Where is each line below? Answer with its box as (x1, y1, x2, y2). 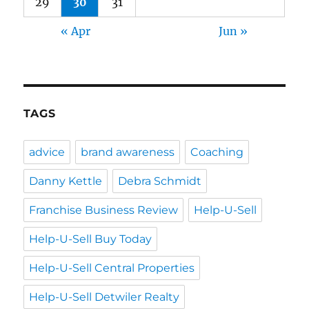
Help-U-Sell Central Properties (29, 261, 195, 275)
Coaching (190, 146, 244, 159)
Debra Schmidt (118, 175, 202, 188)
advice (29, 146, 66, 159)
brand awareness (81, 146, 175, 159)
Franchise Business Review (29, 203, 179, 217)
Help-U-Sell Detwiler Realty (29, 290, 180, 304)
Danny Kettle (29, 175, 103, 188)
